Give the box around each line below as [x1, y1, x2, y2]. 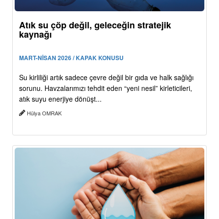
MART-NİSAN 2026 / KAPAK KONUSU [19, 53, 124, 63]
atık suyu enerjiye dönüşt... [19, 94, 102, 104]
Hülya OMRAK [25, 109, 63, 117]
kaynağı [19, 28, 52, 41]
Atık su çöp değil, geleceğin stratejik [19, 19, 171, 32]
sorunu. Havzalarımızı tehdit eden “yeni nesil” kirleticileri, [19, 83, 192, 93]
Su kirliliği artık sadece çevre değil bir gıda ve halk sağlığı [19, 72, 194, 83]
